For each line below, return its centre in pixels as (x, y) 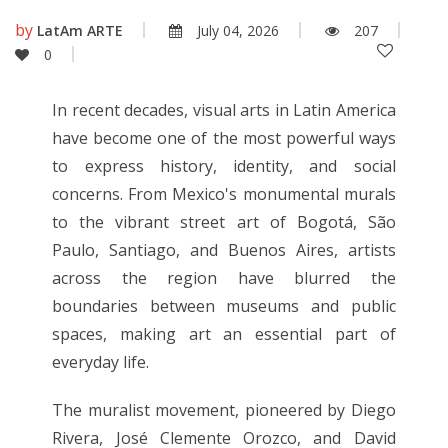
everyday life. (101, 361)
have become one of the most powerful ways (224, 137)
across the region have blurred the (224, 277)
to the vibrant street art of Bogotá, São (224, 221)
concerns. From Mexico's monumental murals (224, 193)
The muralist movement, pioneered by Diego (224, 409)
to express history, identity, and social (224, 165)
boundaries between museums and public (224, 305)
